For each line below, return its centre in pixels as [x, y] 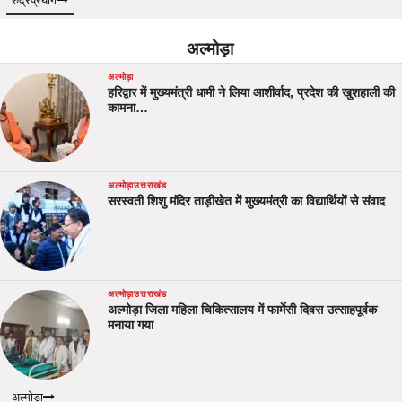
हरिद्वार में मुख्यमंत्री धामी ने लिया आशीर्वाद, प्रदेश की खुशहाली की [251, 93]
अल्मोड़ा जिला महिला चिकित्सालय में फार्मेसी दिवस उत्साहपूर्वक [242, 310]
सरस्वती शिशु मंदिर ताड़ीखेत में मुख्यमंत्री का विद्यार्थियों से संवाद [246, 201]
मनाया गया [131, 325]
